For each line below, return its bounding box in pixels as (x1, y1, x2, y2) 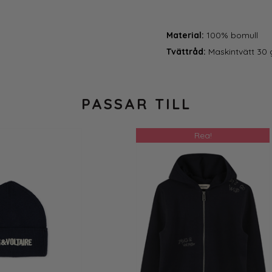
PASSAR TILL (81, 95, 191, 113)
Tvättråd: (166, 46, 208, 57)
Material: (166, 30, 206, 41)
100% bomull (206, 30, 258, 41)
